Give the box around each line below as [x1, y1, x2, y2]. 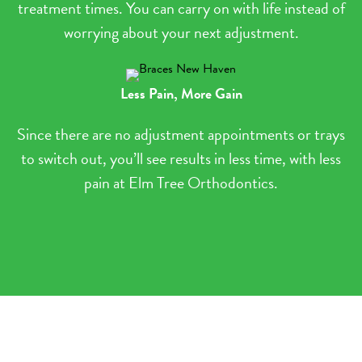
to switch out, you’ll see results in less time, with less [21, 146, 341, 170]
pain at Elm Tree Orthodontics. [84, 170, 278, 195]
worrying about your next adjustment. [63, 20, 299, 44]
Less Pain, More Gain [120, 82, 242, 104]
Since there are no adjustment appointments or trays [17, 122, 345, 146]
